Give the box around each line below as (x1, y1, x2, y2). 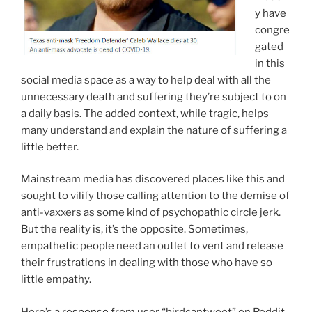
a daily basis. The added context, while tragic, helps (21, 107, 269, 120)
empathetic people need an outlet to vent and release (21, 240, 283, 253)
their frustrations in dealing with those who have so (21, 256, 272, 270)
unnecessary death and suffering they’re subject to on (21, 90, 286, 103)
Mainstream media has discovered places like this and (21, 173, 285, 186)
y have (254, 6, 286, 19)
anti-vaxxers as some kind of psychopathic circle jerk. (21, 206, 281, 219)
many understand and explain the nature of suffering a (21, 123, 287, 136)
